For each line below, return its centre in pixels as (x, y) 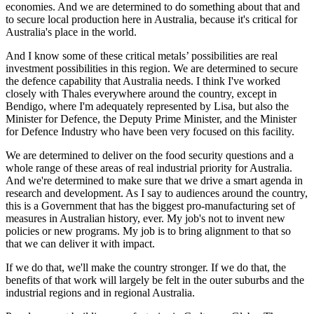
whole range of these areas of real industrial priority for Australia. (149, 168)
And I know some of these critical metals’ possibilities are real (142, 55)
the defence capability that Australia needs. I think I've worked (143, 81)
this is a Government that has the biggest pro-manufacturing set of (150, 205)
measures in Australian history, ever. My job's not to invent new (145, 218)
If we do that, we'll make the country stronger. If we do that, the (146, 267)
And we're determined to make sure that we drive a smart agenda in (154, 180)
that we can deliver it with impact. (82, 243)
